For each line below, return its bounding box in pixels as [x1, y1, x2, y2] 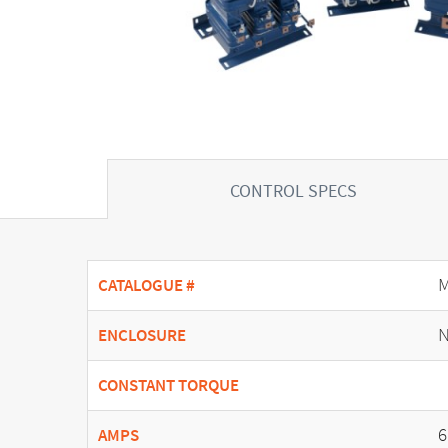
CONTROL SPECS [230, 178, 358, 203]
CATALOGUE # [98, 273, 195, 297]
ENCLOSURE [98, 323, 186, 347]
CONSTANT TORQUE [98, 373, 239, 397]
